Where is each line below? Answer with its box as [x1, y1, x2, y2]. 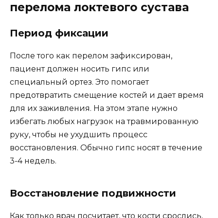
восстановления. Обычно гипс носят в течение [10, 143, 202, 152]
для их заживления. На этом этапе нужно [10, 103, 178, 113]
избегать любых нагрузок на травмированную [10, 116, 199, 126]
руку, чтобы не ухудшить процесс [10, 129, 147, 139]
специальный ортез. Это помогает [10, 77, 149, 87]
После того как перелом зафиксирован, [10, 51, 172, 60]
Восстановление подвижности [10, 187, 176, 199]
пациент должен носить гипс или [10, 64, 149, 73]
